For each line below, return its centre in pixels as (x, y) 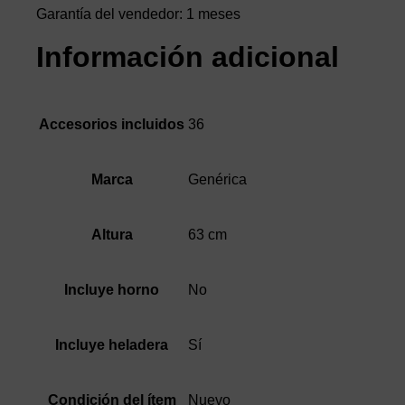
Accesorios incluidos (112, 125)
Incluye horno (112, 290)
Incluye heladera (112, 345)
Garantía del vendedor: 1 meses (138, 14)
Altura (112, 235)
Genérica (217, 179)
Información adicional (188, 57)
